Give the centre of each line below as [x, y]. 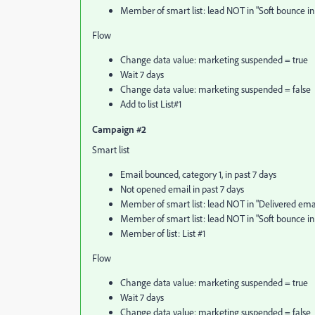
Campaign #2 [119, 129]
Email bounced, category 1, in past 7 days [198, 174]
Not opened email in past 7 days [182, 189]
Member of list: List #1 [163, 233]
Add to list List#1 [151, 104]
